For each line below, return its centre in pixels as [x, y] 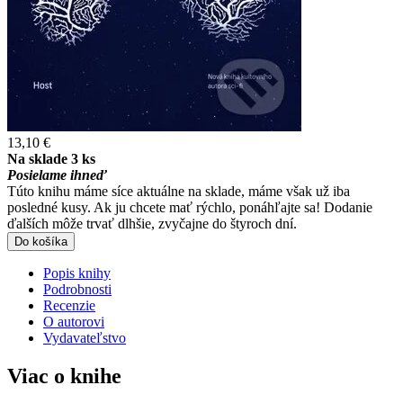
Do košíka [41, 242]
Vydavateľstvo [85, 338]
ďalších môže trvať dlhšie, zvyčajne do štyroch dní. [152, 224]
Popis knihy [77, 273]
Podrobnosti [77, 290]
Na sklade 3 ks [51, 159]
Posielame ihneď [57, 175]
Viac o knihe [64, 376]
